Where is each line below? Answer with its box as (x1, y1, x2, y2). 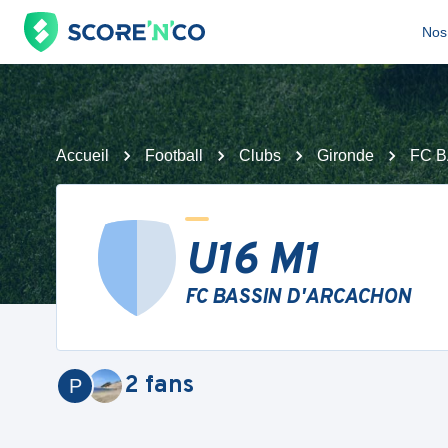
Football (145, 147, 203, 164)
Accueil (56, 147, 109, 164)
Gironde (317, 147, 374, 164)
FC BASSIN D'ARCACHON (185, 285, 411, 311)
